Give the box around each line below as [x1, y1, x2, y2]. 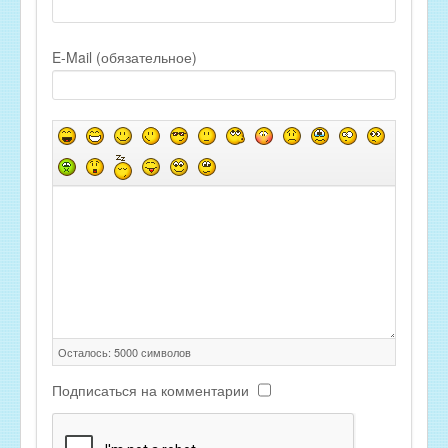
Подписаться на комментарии [52, 379, 249, 400]
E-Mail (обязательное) [52, 47, 197, 68]
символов [138, 343, 191, 360]
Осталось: [58, 343, 114, 360]
